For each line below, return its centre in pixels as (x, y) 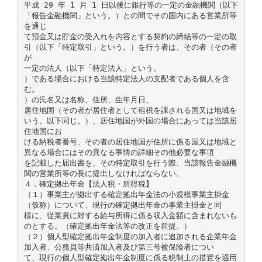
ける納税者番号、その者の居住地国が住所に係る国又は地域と (130, 142)
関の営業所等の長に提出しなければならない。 (104, 173)
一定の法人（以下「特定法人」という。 (92, 68)
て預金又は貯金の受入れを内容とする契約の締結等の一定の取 (130, 36)
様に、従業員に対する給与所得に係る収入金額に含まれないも (130, 215)
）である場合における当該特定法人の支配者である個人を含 (126, 78)
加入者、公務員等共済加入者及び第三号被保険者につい (119, 247)
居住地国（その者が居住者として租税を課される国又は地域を (130, 110)
